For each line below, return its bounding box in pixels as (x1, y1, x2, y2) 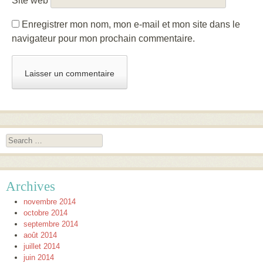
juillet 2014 (23, 242, 60, 251)
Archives (6, 178, 55, 194)
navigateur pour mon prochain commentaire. (12, 33, 195, 43)
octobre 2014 (23, 208, 68, 218)
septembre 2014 (23, 220, 78, 229)
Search (6, 134, 30, 144)
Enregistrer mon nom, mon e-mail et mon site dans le (22, 19, 240, 29)
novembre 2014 (23, 197, 76, 207)
